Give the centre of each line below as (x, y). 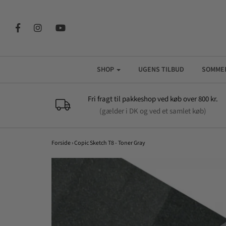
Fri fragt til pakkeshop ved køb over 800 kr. (153, 99)
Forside (61, 143)
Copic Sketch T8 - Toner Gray (109, 143)
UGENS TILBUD (161, 70)
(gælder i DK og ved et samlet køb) (153, 111)
